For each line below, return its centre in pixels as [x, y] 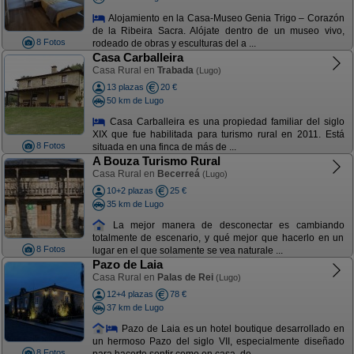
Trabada [175, 70]
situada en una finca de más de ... [164, 147]
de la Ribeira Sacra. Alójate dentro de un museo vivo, [218, 31]
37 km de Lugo [135, 307]
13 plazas [125, 87]
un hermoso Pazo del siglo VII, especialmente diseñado [218, 342]
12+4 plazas [130, 294]
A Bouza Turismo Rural [156, 161]
